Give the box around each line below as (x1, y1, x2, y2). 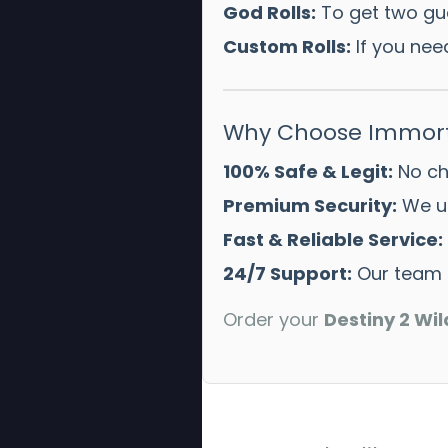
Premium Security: (222, 192, 397, 218)
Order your (222, 306, 324, 332)
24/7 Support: (222, 260, 352, 286)
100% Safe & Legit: (222, 158, 393, 184)
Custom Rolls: (222, 33, 351, 59)
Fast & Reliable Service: (222, 226, 443, 252)
